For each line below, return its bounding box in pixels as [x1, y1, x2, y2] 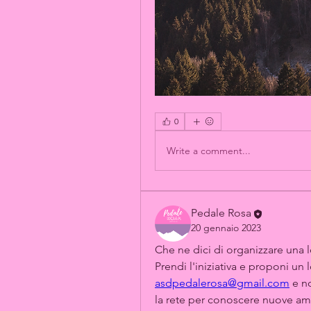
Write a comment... [167, 144, 251, 157]
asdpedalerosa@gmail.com [155, 276, 289, 290]
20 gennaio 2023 [191, 221, 261, 234]
